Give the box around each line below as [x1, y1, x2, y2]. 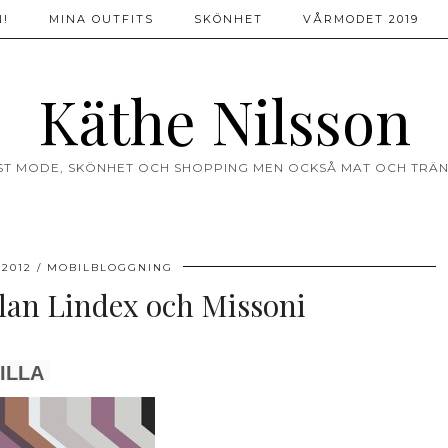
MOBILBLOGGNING [47, 261, 173, 274]
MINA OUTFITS [49, 12, 154, 26]
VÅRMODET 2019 [303, 12, 419, 26]
